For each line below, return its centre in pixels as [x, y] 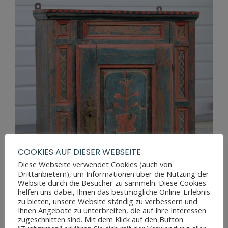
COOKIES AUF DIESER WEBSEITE [79, 152]
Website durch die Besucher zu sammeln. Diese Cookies [112, 183]
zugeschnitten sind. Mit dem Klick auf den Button [101, 219]
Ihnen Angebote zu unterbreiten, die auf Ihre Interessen [112, 210]
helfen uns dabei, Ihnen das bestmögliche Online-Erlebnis [114, 192]
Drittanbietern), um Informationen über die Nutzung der [113, 174]
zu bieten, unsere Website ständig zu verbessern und [108, 201]
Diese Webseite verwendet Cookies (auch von [95, 164]
